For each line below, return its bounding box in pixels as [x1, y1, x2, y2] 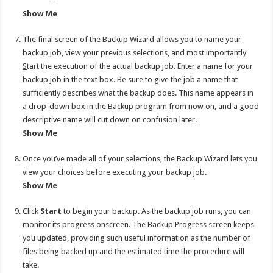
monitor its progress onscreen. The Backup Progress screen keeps [23, 219, 255, 229]
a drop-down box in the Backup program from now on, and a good [23, 101, 260, 111]
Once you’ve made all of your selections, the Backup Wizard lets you [23, 154, 258, 163]
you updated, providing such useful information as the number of [23, 233, 251, 243]
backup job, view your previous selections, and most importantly [23, 48, 247, 57]
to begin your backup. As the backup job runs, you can [62, 206, 252, 216]
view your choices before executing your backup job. [23, 167, 207, 177]
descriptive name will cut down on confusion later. [23, 115, 197, 124]
